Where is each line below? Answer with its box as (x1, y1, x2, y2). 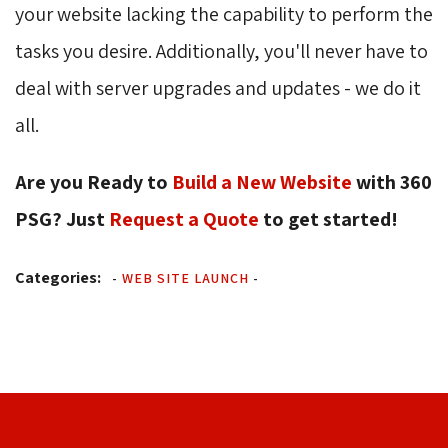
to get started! (259, 206, 398, 233)
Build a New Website (172, 169, 352, 196)
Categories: (15, 267, 101, 289)
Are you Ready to (15, 169, 172, 196)
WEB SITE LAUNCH (122, 269, 249, 288)
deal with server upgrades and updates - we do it (15, 75, 421, 102)
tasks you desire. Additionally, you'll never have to (15, 38, 428, 65)
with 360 (352, 169, 432, 196)
